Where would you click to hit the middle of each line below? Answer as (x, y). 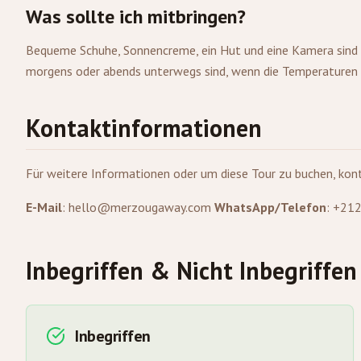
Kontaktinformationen (144, 128)
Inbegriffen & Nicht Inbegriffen (191, 270)
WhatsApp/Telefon (270, 207)
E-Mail (44, 207)
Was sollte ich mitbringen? (136, 17)
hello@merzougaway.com (140, 207)
